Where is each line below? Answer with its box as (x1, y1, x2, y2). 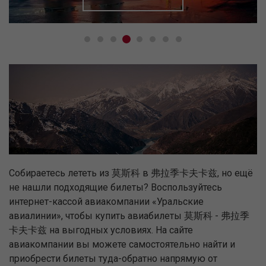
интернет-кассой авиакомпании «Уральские (9, 196, 204, 208)
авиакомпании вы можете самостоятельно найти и (9, 239, 235, 251)
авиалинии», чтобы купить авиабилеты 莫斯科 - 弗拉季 (9, 210, 249, 222)
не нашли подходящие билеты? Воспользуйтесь (9, 182, 222, 194)
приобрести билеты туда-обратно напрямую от (9, 253, 217, 265)
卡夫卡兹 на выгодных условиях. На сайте (9, 224, 193, 236)
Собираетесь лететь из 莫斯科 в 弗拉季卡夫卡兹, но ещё (9, 167, 253, 179)
